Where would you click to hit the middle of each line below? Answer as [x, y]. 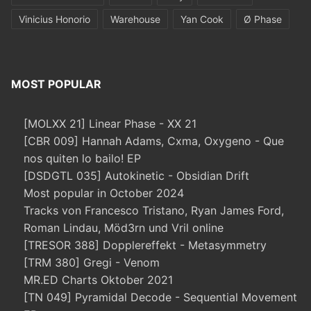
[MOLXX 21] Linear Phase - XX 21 [110, 124]
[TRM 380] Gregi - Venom [92, 263]
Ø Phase [263, 19]
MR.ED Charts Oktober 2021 [98, 280]
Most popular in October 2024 [104, 193]
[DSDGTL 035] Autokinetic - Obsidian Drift [136, 176]
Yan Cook [202, 19]
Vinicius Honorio [54, 19]
